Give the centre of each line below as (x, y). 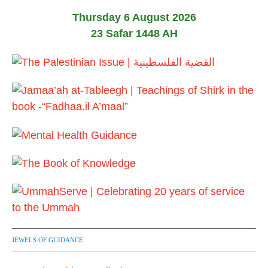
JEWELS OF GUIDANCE (48, 240)
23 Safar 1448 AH (134, 33)
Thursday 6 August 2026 (134, 17)
